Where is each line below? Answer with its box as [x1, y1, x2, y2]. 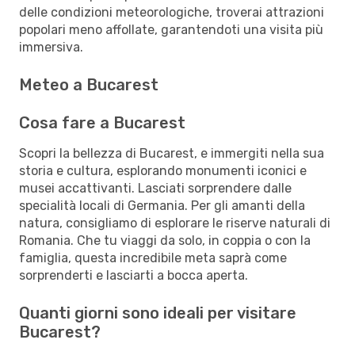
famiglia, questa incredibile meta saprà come [19, 250, 287, 265]
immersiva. [19, 39, 83, 55]
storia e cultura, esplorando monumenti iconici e [19, 162, 307, 178]
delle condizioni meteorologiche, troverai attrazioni [19, 4, 324, 20]
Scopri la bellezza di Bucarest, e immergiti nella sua [19, 145, 324, 161]
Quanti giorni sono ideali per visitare [19, 303, 296, 323]
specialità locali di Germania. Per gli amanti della [19, 197, 305, 213]
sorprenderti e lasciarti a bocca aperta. [19, 267, 248, 283]
